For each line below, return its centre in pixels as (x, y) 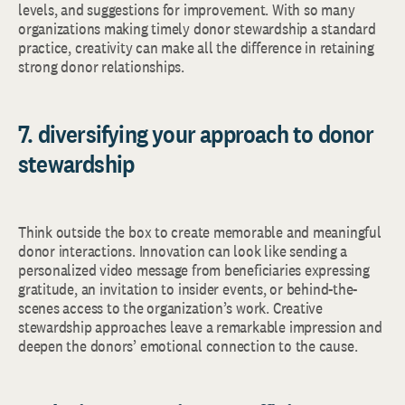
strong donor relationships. (102, 66)
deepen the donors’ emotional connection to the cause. (188, 346)
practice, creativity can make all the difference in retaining (196, 47)
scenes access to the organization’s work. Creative (170, 308)
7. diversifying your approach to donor (196, 134)
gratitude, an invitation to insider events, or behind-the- (188, 289)
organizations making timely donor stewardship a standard (197, 28)
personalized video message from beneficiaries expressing (194, 270)
